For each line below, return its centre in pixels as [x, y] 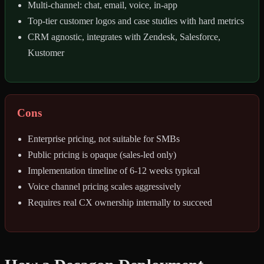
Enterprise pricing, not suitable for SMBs [104, 139]
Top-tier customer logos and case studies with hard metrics [136, 21]
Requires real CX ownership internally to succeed [120, 203]
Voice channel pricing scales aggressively [104, 187]
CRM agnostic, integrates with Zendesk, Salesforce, [124, 37]
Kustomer [46, 53]
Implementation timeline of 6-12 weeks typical [114, 171]
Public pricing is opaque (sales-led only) [102, 155]
